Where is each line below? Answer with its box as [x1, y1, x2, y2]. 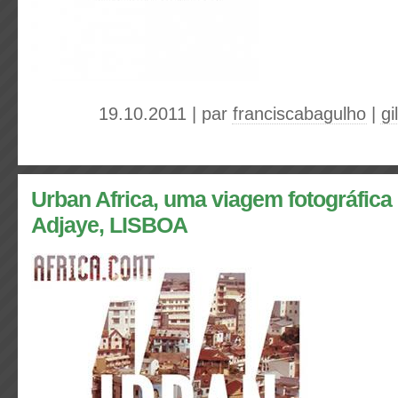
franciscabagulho [233, 104, 366, 123]
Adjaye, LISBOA [31, 213, 187, 237]
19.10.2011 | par [99, 104, 233, 123]
